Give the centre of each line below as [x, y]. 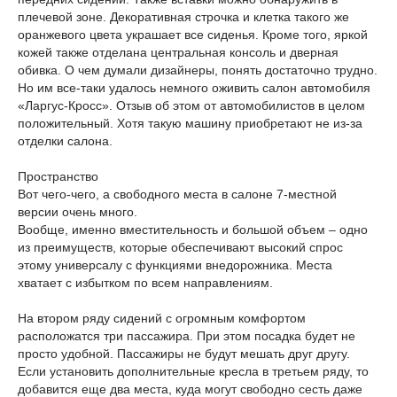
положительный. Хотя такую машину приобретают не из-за [190, 123]
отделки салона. [65, 141]
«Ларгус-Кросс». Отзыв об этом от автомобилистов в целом [191, 105]
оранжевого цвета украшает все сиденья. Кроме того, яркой [193, 35]
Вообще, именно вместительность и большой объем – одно [193, 230]
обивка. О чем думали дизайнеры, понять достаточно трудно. [198, 70]
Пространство [58, 176]
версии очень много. [78, 212]
